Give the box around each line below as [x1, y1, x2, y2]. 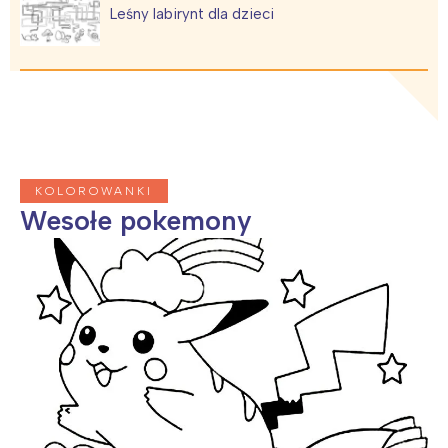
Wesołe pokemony [20, 203, 252, 237]
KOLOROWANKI [35, 183, 153, 198]
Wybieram [182, 12, 266, 35]
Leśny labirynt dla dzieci [110, 4, 274, 23]
